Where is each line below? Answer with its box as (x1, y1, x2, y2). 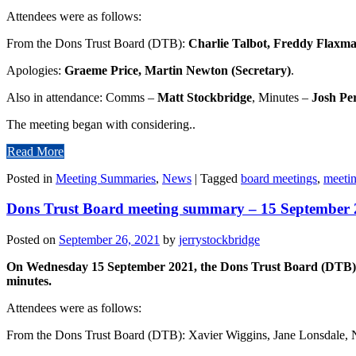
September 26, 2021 (59, 233, 160, 247)
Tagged (200, 171, 241, 185)
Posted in (6, 171, 56, 185)
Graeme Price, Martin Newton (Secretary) (64, 63, 291, 77)
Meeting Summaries (56, 171, 156, 185)
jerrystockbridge (179, 233, 260, 247)
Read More (7, 144, 64, 158)
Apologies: (6, 63, 64, 77)
